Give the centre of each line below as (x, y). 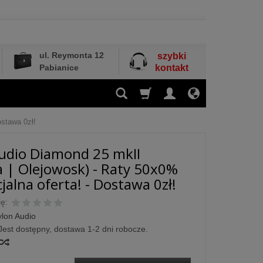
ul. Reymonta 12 (72, 55)
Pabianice (59, 68)
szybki (172, 56)
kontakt (172, 68)
